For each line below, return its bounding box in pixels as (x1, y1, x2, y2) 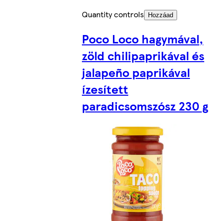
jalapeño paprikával (82, 63, 190, 80)
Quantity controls (82, 8, 144, 20)
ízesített (82, 80, 128, 97)
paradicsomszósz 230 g (82, 97, 208, 114)
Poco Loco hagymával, (82, 30, 203, 47)
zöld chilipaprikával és (82, 46, 204, 64)
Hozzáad (148, 11, 173, 19)
